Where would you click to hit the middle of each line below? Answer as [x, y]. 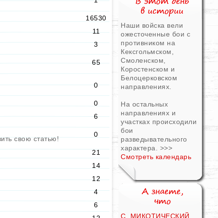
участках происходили [159, 122]
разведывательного [154, 139]
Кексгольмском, [147, 52]
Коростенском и [148, 69]
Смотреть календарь [156, 157]
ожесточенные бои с [155, 34]
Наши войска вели [152, 25]
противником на [148, 43]
